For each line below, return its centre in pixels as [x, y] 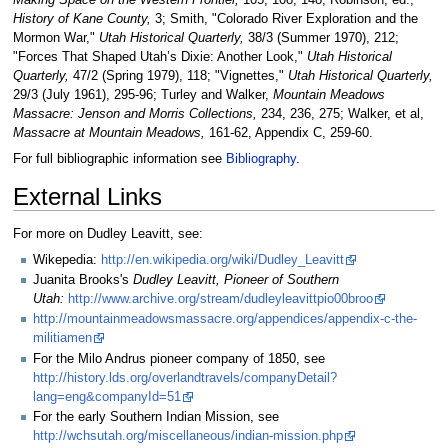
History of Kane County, [81, 19]
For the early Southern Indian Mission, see [156, 416]
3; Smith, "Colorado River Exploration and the [284, 19]
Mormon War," [55, 38]
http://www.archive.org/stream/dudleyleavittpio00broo [220, 299]
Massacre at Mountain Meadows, [108, 133]
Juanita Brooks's [83, 280]
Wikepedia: [67, 259]
